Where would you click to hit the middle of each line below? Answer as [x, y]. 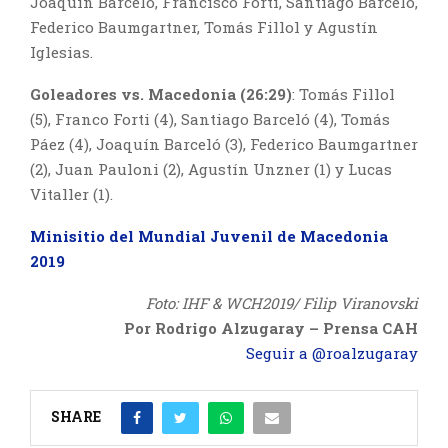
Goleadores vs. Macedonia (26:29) [161, 94]
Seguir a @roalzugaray [332, 353]
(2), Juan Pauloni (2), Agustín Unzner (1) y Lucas [211, 169]
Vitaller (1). [71, 194]
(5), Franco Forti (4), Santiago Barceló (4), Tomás [210, 119]
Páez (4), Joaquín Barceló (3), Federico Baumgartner [224, 144]
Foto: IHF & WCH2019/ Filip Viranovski [282, 303]
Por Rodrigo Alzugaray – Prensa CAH [271, 328]
